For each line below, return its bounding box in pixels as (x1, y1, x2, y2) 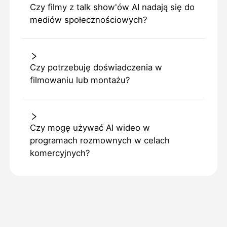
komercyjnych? (29, 148, 90, 159)
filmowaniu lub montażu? (29, 75, 130, 86)
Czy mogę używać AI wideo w (29, 123, 150, 133)
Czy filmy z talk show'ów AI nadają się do (29, 2, 195, 13)
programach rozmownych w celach (29, 135, 170, 146)
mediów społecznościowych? (29, 15, 147, 25)
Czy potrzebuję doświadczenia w (29, 62, 162, 73)
